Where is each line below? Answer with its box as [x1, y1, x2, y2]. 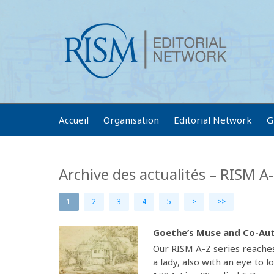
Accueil [59, 114, 89, 126]
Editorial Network [174, 114, 252, 126]
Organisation [103, 114, 159, 126]
